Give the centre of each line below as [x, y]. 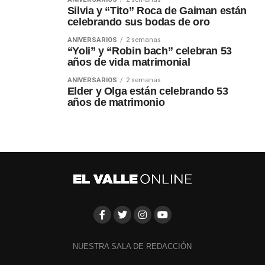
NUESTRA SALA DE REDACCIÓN [132, 247]
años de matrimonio [116, 103]
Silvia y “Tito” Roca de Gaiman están [157, 11]
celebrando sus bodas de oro [138, 22]
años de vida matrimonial [129, 62]
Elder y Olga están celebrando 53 [148, 91]
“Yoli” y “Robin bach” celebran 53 [150, 51]
